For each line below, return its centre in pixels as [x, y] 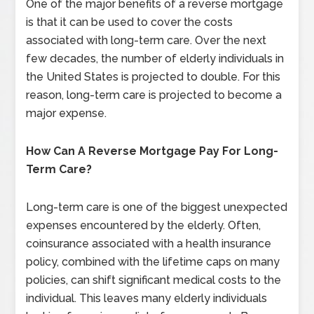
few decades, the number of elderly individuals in [155, 59]
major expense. [67, 113]
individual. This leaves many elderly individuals [147, 298]
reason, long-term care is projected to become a [154, 95]
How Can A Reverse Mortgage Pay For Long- [152, 151]
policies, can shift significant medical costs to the [154, 280]
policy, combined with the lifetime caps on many [153, 262]
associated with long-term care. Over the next [146, 40]
